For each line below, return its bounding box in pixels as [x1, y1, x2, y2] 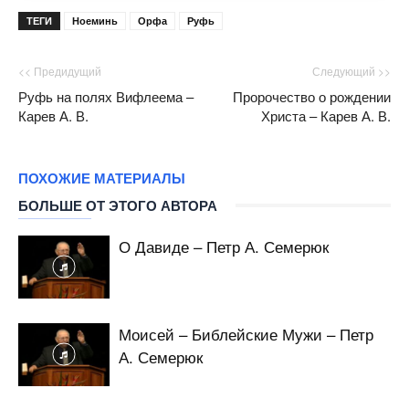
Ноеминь [72, 13, 118, 27]
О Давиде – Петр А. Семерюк [119, 234, 329, 257]
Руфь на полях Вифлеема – [18, 86, 194, 106]
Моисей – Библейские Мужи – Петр [119, 321, 373, 345]
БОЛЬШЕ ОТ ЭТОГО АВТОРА [18, 197, 217, 214]
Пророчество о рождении [233, 86, 391, 106]
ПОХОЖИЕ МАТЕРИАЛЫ [18, 170, 185, 186]
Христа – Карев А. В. [261, 105, 391, 125]
